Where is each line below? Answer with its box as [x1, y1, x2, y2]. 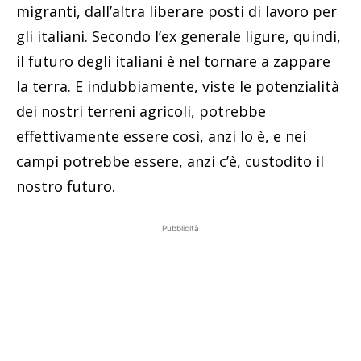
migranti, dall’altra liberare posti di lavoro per [16, 2, 337, 22]
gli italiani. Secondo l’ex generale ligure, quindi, [16, 27, 341, 47]
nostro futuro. [16, 176, 115, 197]
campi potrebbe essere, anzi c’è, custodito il [16, 151, 324, 172]
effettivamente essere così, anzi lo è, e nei [16, 127, 306, 147]
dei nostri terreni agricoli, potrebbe [16, 102, 266, 122]
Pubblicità [162, 223, 199, 234]
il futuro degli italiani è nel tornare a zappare [16, 52, 330, 72]
